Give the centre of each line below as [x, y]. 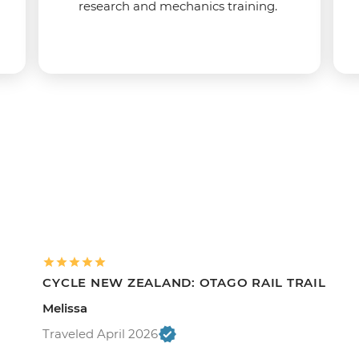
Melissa [65, 308]
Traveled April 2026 [101, 333]
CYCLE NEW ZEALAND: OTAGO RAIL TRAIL [184, 282]
